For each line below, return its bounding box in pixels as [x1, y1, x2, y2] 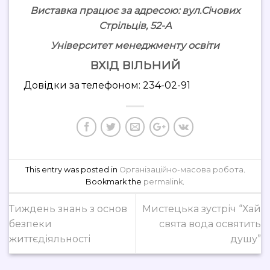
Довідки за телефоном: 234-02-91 [24, 80, 190, 92]
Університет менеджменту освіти [51, 39, 219, 51]
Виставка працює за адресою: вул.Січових [30, 4, 240, 16]
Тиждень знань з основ [9, 202, 127, 215]
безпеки [9, 218, 52, 230]
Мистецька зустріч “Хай [142, 202, 261, 215]
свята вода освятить [159, 218, 261, 230]
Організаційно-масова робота [119, 165, 243, 174]
